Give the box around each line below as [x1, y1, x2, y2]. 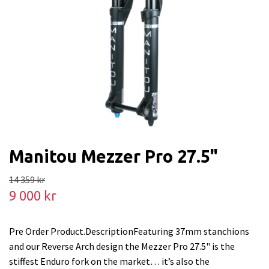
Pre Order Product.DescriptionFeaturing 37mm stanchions [9, 225, 249, 237]
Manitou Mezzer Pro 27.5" [9, 147, 218, 166]
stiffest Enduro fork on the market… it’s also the [9, 255, 210, 267]
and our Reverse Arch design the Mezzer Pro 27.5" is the [9, 240, 235, 252]
